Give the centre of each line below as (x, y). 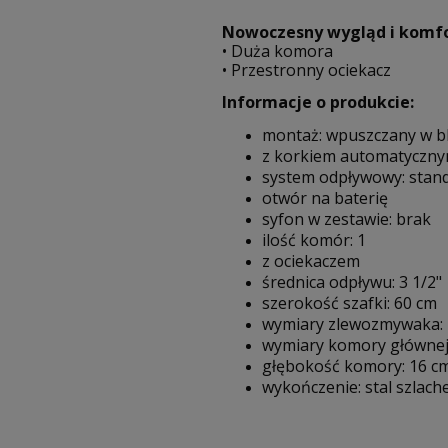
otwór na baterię (325, 198)
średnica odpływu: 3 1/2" (352, 282)
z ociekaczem (311, 261)
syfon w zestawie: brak (346, 219)
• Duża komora (277, 51)
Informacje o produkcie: (318, 102)
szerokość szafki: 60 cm (349, 303)
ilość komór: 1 (314, 240)
